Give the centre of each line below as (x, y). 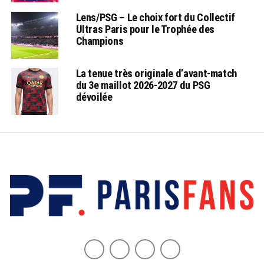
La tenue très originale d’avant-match (156, 73)
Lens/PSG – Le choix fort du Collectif (155, 17)
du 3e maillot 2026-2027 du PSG (143, 85)
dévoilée (94, 97)
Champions (100, 41)
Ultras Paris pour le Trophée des (145, 29)
